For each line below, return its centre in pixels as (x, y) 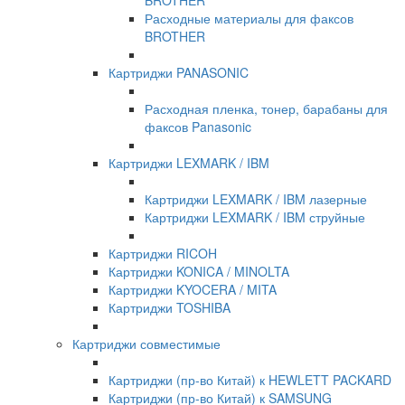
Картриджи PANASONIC (179, 73)
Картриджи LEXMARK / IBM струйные (255, 217)
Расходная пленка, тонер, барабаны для (266, 109)
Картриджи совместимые (146, 344)
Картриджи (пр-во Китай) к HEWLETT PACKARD (250, 380)
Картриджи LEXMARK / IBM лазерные (256, 199)
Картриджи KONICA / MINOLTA (199, 272)
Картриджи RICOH (163, 254)
